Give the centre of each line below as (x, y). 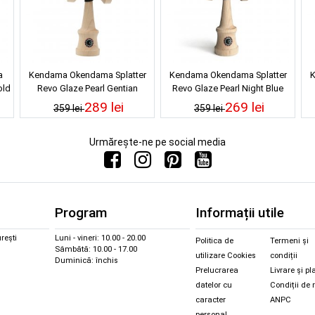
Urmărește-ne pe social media (157, 142)
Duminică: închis (86, 261)
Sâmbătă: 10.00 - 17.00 (96, 250)
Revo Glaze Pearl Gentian (87, 88)
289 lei (104, 107)
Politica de (214, 241)
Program (81, 213)
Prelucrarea (217, 271)
